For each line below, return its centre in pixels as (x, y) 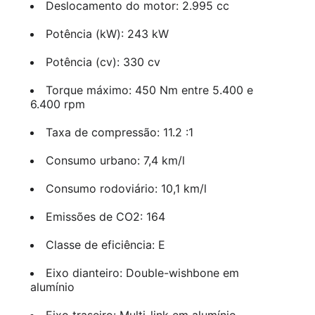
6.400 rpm (57, 104)
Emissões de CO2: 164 (105, 216)
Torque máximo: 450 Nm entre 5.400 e (149, 90)
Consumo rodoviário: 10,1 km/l (126, 188)
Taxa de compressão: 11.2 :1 (119, 132)
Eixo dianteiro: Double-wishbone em (142, 272)
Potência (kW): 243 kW (107, 33)
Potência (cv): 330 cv (103, 62)
